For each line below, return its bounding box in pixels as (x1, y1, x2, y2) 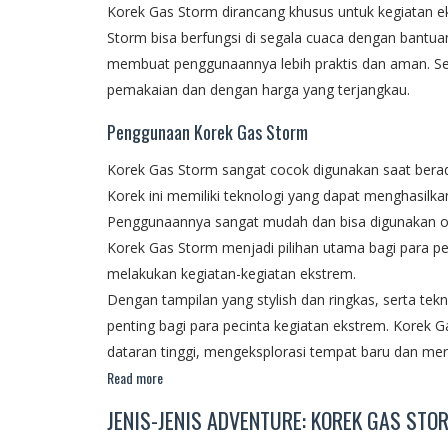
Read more (107, 366, 163, 388)
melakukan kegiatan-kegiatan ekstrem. (107, 263, 356, 283)
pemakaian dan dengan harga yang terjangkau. (107, 79, 410, 99)
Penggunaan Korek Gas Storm (107, 118, 308, 145)
